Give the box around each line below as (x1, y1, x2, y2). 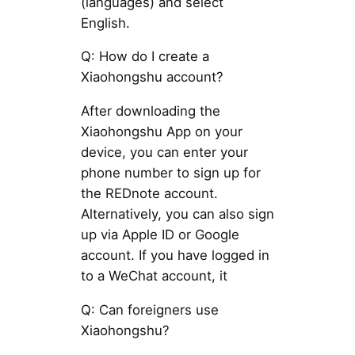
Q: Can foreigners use (80, 302, 219, 319)
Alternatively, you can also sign (80, 206, 274, 223)
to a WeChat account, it (80, 268, 227, 284)
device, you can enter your (80, 144, 248, 161)
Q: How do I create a (80, 48, 209, 65)
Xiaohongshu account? (80, 69, 223, 86)
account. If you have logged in (80, 247, 269, 264)
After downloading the (80, 103, 220, 120)
